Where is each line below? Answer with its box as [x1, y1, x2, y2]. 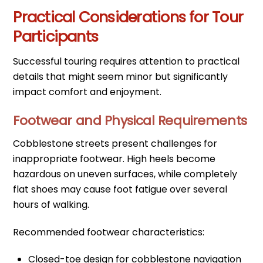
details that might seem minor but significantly [13, 70, 228, 84]
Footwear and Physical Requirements [13, 111, 247, 130]
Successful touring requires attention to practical [13, 55, 240, 69]
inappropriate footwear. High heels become [13, 151, 216, 166]
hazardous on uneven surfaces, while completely [13, 167, 238, 181]
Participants [13, 26, 99, 48]
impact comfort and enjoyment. [13, 85, 162, 99]
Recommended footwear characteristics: [13, 225, 205, 239]
